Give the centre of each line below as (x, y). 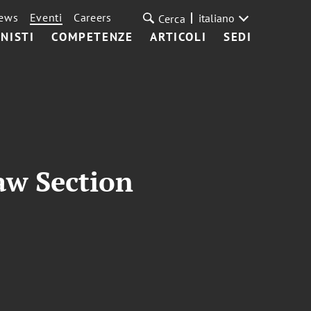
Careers (92, 17)
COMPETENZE (92, 37)
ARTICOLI (178, 37)
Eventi (46, 17)
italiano (216, 18)
